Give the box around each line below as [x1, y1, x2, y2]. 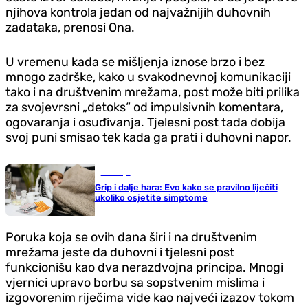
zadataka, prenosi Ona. [5, 20, 135, 36]
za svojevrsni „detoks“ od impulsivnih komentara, [5, 100, 283, 115]
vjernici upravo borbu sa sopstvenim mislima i [5, 275, 265, 291]
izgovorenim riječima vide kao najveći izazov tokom [5, 290, 294, 306]
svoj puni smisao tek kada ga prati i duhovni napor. [5, 130, 291, 146]
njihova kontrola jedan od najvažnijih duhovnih [5, 5, 271, 21]
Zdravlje [100, 168, 131, 177]
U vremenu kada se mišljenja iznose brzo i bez [5, 54, 265, 70]
